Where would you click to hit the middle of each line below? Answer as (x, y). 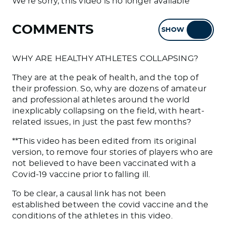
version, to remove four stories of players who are (113, 152)
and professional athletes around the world (101, 100)
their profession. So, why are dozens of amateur (109, 89)
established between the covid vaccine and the (110, 205)
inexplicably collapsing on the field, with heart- (108, 111)
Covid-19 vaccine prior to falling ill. (81, 175)
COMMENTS (53, 30)
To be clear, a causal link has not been (89, 194)
